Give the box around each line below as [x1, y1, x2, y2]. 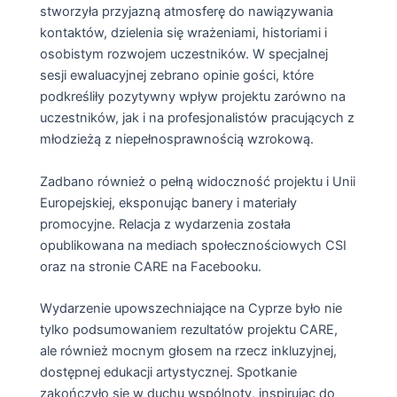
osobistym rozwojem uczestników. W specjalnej [39, 46, 328, 63]
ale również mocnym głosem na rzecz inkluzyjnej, [39, 343, 337, 360]
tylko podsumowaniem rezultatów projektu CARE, [39, 322, 338, 339]
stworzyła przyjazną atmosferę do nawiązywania [39, 4, 333, 20]
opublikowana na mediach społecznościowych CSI [39, 237, 346, 253]
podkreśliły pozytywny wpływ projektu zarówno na [39, 89, 346, 105]
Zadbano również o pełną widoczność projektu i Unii [39, 173, 355, 190]
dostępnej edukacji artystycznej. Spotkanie [39, 364, 297, 381]
